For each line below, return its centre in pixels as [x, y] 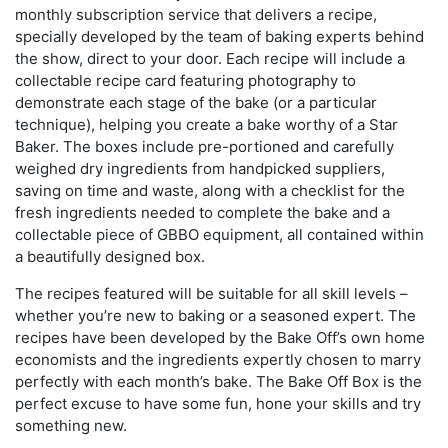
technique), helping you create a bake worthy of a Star [206, 125]
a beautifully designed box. [110, 257]
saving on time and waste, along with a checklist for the [210, 191]
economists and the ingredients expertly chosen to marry [218, 360]
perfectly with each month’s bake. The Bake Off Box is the [218, 382]
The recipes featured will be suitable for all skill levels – [211, 294]
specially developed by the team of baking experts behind [219, 37]
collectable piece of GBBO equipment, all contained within [219, 235]
